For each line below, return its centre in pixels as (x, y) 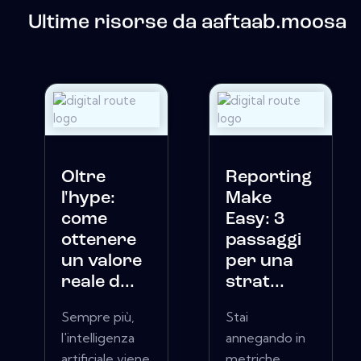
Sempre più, (98, 317)
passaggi (263, 241)
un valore (102, 262)
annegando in (266, 338)
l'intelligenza (98, 338)
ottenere (99, 241)
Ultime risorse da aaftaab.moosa (187, 23)
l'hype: (88, 199)
